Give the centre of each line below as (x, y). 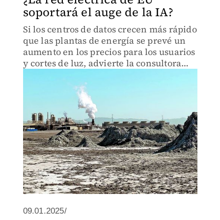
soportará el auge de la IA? (98, 12)
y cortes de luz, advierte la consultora (102, 63)
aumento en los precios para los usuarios (109, 52)
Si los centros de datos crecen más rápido (110, 29)
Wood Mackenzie (59, 74)
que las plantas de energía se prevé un (104, 41)
